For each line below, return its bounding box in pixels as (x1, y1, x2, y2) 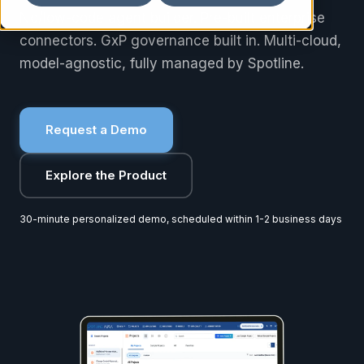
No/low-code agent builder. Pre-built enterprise (19, 9, 325, 26)
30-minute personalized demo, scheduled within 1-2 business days (19, 212, 342, 225)
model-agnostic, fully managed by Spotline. (19, 54, 304, 71)
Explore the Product (45, 167, 167, 183)
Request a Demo (45, 121, 147, 137)
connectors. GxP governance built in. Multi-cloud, (19, 32, 341, 49)
